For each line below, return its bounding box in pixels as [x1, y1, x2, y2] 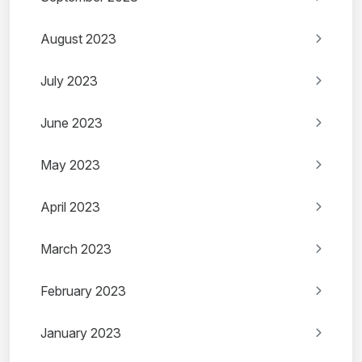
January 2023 [40, 325, 121, 342]
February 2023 [40, 283, 126, 300]
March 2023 [40, 241, 112, 258]
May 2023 [40, 157, 100, 174]
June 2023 [40, 115, 103, 132]
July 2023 [40, 73, 98, 90]
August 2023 [40, 31, 116, 48]
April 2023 [40, 199, 100, 216]
